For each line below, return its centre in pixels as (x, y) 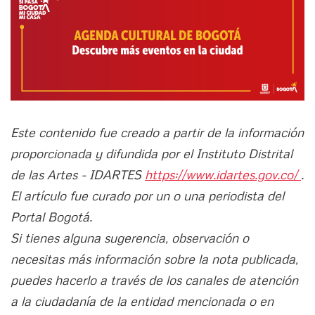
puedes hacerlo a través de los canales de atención (154, 280)
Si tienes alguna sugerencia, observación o (130, 238)
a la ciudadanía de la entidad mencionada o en (142, 301)
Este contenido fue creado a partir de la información (157, 133)
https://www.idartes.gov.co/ (223, 175)
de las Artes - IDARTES (78, 175)
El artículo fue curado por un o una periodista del (147, 196)
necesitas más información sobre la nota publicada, (154, 259)
